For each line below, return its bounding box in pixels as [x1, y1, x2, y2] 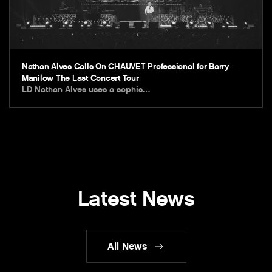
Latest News [77, 186, 195, 212]
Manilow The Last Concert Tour [22, 73, 139, 84]
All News [107, 240, 147, 253]
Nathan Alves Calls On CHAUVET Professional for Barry [22, 61, 229, 72]
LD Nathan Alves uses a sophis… [22, 84, 150, 95]
